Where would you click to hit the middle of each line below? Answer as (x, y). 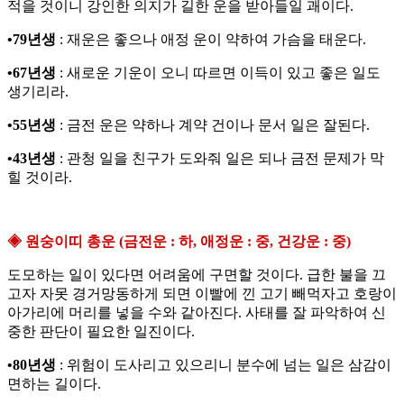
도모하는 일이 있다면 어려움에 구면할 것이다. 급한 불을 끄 (197, 275)
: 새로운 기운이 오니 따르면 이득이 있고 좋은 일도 (218, 73)
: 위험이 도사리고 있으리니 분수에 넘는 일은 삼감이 (224, 365)
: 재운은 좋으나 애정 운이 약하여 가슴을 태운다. (211, 40)
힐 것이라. (40, 178)
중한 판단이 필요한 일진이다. (101, 332)
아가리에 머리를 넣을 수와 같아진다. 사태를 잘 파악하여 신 (197, 313)
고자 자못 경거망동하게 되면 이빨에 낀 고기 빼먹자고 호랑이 (202, 294)
